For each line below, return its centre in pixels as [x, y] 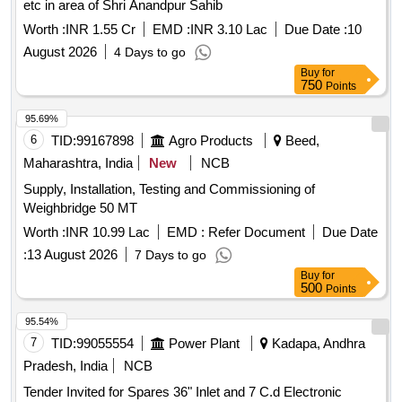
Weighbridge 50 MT [80, 208]
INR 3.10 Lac [229, 30]
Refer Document [255, 232]
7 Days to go [170, 255]
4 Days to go [150, 52]
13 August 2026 [72, 255]
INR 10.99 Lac [108, 232]
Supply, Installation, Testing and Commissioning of [169, 189]
